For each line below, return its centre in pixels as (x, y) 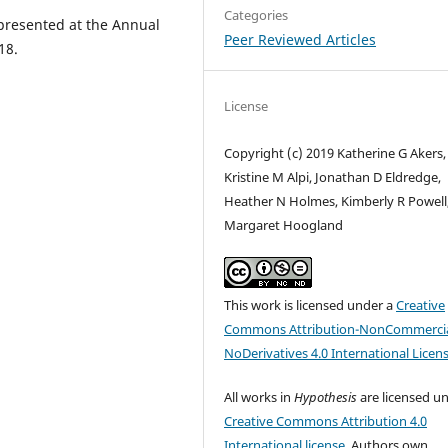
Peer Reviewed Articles (300, 39)
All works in (259, 396)
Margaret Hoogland (284, 224)
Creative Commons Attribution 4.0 (326, 420)
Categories (256, 14)
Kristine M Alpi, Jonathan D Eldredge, (333, 176)
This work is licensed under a (310, 304)
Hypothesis (326, 396)
